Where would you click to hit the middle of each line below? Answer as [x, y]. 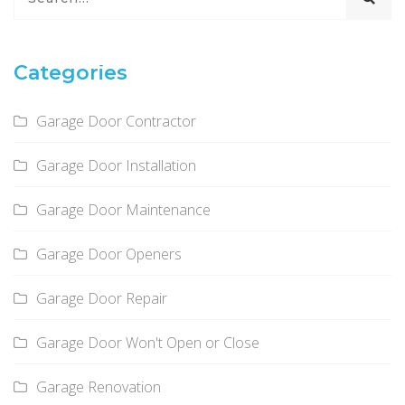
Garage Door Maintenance [123, 210]
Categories [71, 73]
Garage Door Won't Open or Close [148, 343]
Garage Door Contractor [116, 122]
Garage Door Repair [102, 299]
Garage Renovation [99, 387]
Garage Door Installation [116, 166]
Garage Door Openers [109, 254]
